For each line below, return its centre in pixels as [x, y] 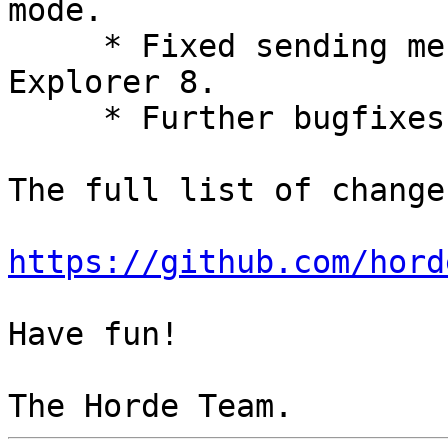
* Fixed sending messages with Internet [55, 46]
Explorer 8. [112, 82]
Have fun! [93, 334]
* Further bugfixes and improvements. [55, 118]
